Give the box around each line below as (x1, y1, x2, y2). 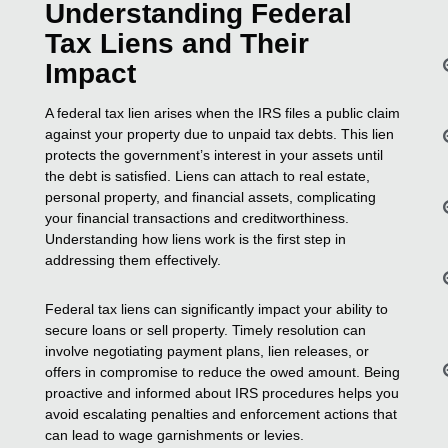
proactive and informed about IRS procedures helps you (45, 384, 400, 401)
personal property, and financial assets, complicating (45, 188, 377, 205)
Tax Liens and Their (45, 27, 310, 59)
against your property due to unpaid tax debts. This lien (45, 125, 395, 142)
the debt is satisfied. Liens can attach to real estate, (45, 167, 371, 184)
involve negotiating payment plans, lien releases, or (45, 342, 370, 359)
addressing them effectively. (45, 251, 222, 268)
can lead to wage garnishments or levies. (45, 426, 305, 443)
